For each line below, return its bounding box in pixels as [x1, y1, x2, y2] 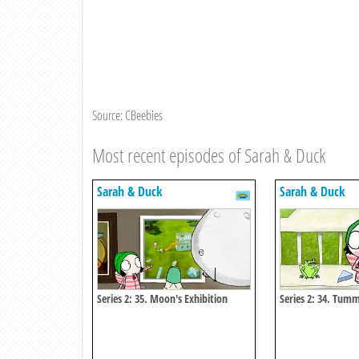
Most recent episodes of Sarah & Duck [92, 142, 325, 169]
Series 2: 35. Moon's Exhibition [97, 291, 228, 307]
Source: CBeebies [92, 107, 163, 125]
